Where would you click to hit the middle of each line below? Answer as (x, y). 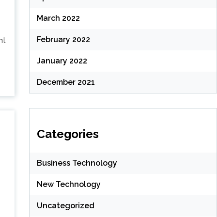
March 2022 (58, 18)
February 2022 (63, 40)
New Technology (69, 185)
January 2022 (62, 61)
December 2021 (66, 82)
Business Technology (77, 163)
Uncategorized (65, 206)
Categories (68, 134)
